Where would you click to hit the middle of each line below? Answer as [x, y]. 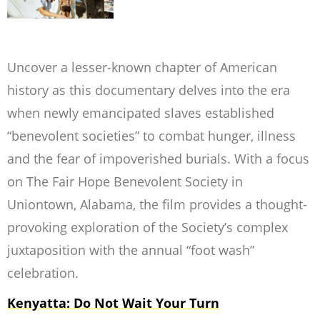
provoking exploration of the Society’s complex [147, 227]
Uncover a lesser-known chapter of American [142, 67]
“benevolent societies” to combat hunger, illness [151, 136]
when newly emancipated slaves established [141, 113]
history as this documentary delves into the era [149, 90]
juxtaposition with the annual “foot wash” [131, 250]
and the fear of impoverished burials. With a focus [158, 159]
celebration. [43, 273]
